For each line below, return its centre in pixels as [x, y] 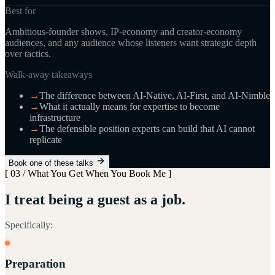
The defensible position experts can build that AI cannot [147, 128]
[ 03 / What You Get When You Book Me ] [88, 173]
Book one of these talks [52, 163]
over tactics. [28, 53]
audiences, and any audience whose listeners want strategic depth [131, 42]
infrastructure [55, 117]
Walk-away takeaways [48, 74]
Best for [20, 10]
